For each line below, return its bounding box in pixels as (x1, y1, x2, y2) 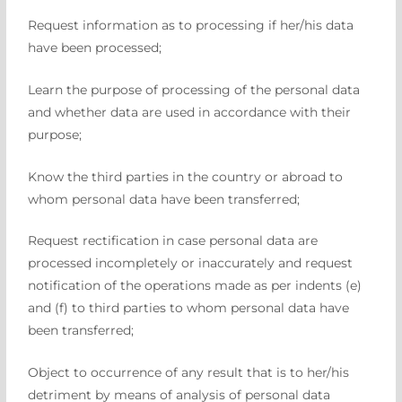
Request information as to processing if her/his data (28, 17, 354, 32)
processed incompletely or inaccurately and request (28, 256, 354, 271)
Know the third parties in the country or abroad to (28, 169, 344, 184)
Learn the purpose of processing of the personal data (28, 82, 361, 97)
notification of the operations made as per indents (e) (28, 278, 363, 293)
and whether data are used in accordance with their (28, 104, 352, 119)
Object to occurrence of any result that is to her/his (28, 365, 350, 380)
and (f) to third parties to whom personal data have (28, 301, 350, 316)
